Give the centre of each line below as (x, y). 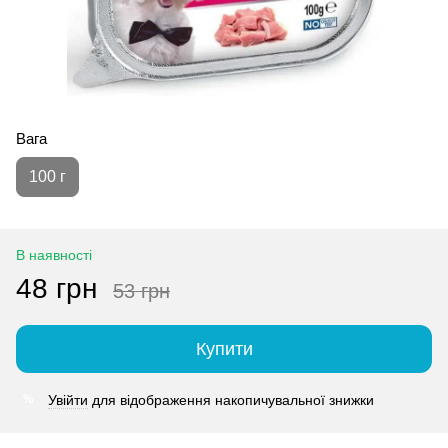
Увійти (68, 399)
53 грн (141, 290)
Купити (224, 348)
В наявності (54, 254)
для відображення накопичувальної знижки (231, 399)
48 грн (56, 288)
